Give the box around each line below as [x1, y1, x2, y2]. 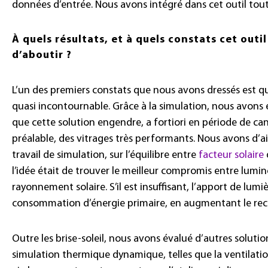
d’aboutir [12, 50, 63, 62]
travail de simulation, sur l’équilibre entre [12, 150, 199, 162]
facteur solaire [199, 150, 264, 162]
